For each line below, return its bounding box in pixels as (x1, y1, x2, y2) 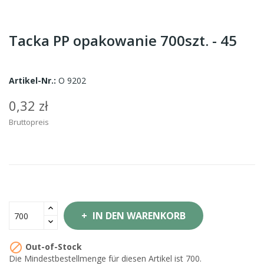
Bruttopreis (9, 117, 49, 127)
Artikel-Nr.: (9, 75, 56, 86)
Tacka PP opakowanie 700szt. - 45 (9, 31, 237, 50)
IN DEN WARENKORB (93, 209, 186, 222)
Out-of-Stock (23, 240, 82, 252)
